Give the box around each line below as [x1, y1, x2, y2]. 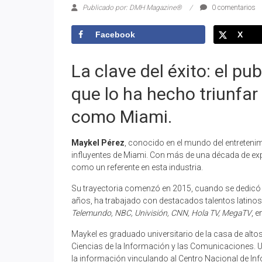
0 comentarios [210, 4, 256, 12]
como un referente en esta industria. [71, 162, 203, 172]
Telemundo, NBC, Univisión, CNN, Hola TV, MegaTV [71, 208, 251, 218]
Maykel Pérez [71, 137, 125, 147]
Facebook [95, 30, 135, 39]
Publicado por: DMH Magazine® [81, 4, 184, 12]
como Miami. [71, 106, 172, 127]
